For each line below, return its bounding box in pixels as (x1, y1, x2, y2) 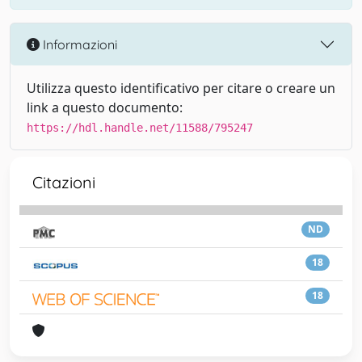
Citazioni (32, 172, 95, 192)
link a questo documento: (27, 99, 183, 116)
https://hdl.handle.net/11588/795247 (27, 121, 253, 134)
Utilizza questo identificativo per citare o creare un (27, 79, 335, 97)
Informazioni (40, 36, 117, 53)
